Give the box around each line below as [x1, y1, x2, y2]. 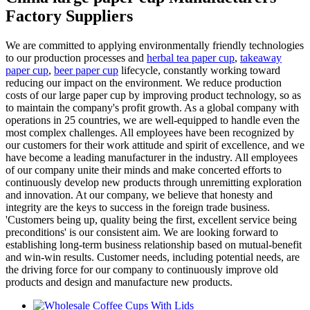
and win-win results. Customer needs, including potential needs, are [6, 250, 300, 263]
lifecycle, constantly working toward [118, 64, 280, 76]
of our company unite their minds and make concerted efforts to [6, 163, 282, 176]
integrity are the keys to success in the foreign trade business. [6, 201, 270, 213]
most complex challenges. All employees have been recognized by [6, 126, 294, 138]
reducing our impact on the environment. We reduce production [6, 76, 282, 89]
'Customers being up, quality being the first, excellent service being [6, 213, 297, 226]
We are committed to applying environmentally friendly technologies [6, 39, 304, 51]
